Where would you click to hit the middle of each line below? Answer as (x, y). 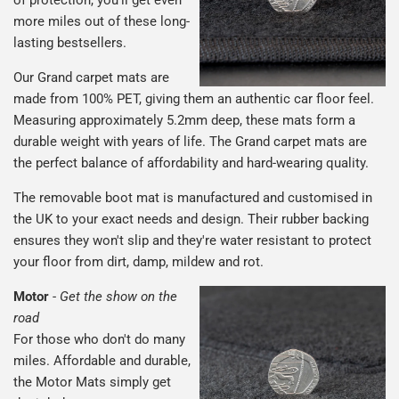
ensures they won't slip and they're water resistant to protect (192, 241)
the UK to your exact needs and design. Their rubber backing (191, 220)
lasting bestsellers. (70, 43)
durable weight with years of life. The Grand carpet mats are (190, 142)
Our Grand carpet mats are (91, 78)
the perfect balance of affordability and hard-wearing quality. (191, 163)
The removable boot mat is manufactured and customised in (193, 198)
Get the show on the (118, 297)
